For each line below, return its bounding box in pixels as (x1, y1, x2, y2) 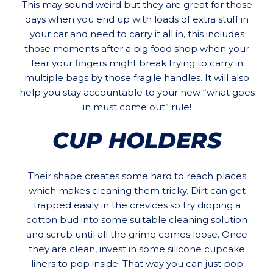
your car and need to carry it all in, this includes (29, 28, 244, 40)
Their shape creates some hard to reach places (27, 170, 246, 182)
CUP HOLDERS (52, 127, 221, 154)
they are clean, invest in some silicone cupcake (29, 243, 245, 255)
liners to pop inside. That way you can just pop (30, 258, 243, 270)
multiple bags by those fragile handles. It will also (24, 72, 249, 84)
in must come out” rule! (82, 101, 191, 113)
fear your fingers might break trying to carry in (30, 57, 243, 69)
